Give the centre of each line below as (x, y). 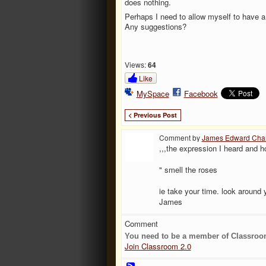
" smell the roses (188, 169)
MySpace (153, 94)
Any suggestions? (155, 26)
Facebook (201, 94)
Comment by (180, 138)
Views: (135, 65)
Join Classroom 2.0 (158, 246)
